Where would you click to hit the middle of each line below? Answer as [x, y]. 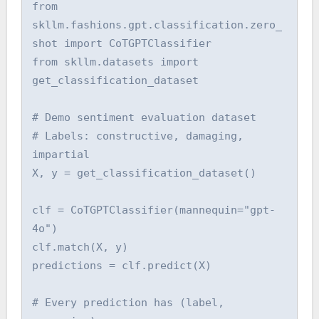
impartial [61, 155]
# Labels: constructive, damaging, [138, 136]
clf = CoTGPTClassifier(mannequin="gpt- [154, 210]
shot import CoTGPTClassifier [122, 44]
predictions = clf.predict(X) [122, 266]
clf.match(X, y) [80, 247]
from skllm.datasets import [116, 62]
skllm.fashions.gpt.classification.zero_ [157, 25]
